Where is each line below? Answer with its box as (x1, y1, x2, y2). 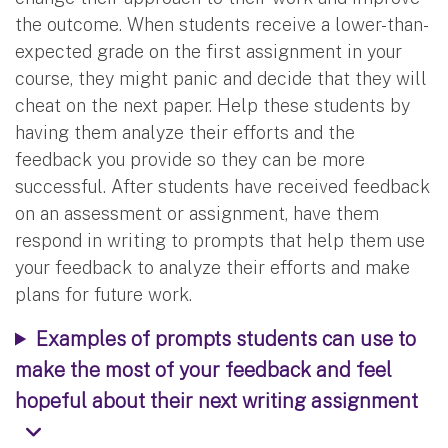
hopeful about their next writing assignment (15, 388, 418, 412)
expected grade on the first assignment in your (15, 40, 402, 62)
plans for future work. (15, 283, 197, 305)
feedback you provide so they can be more (15, 148, 365, 170)
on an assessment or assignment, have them (15, 202, 379, 224)
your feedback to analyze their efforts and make (15, 256, 410, 278)
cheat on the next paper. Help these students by (15, 94, 410, 116)
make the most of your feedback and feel (15, 357, 392, 381)
